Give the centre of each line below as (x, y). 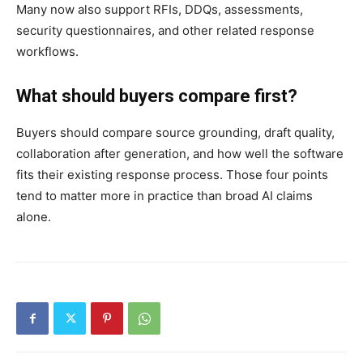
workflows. (47, 52)
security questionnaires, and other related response (165, 31)
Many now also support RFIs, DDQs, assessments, (160, 10)
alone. (34, 217)
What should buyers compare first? (157, 96)
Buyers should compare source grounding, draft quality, (175, 133)
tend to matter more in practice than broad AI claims (164, 196)
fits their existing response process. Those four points (172, 175)
